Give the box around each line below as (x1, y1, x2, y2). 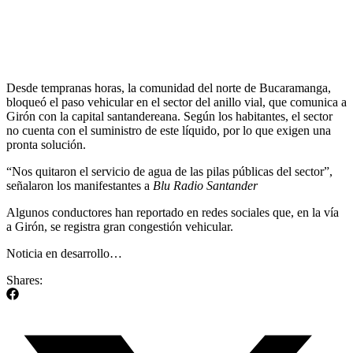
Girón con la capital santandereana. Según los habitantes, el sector (6, 109, 333, 123)
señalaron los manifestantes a (6, 178, 153, 192)
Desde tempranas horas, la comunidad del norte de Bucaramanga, (6, 80, 331, 95)
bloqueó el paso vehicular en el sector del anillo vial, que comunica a (6, 95, 347, 109)
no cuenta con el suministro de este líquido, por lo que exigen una (6, 123, 331, 137)
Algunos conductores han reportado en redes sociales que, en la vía (6, 205, 339, 219)
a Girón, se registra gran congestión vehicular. (6, 219, 233, 233)
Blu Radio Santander (153, 178, 258, 192)
